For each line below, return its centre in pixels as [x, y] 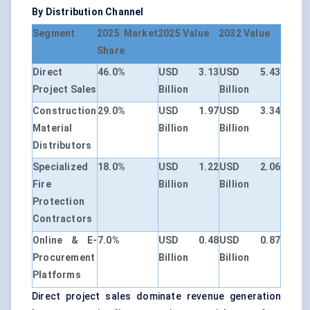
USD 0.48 [189, 240]
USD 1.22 [189, 167]
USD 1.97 [189, 111]
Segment [54, 34]
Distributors [62, 146]
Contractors [63, 219]
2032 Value [244, 34]
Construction [65, 111]
